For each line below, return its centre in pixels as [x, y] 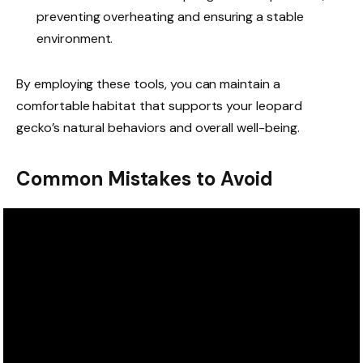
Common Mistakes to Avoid [145, 178]
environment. [75, 39]
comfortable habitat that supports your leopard [159, 105]
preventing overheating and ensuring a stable [170, 17]
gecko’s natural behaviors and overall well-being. [158, 127]
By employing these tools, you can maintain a [148, 83]
